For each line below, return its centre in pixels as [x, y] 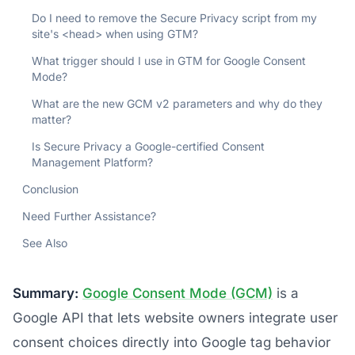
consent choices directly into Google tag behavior [172, 342]
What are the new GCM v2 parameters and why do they [177, 103]
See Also [45, 243]
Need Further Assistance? [89, 216]
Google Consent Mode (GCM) [177, 293]
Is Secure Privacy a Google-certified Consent [148, 146]
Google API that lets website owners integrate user [175, 318]
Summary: [46, 293]
